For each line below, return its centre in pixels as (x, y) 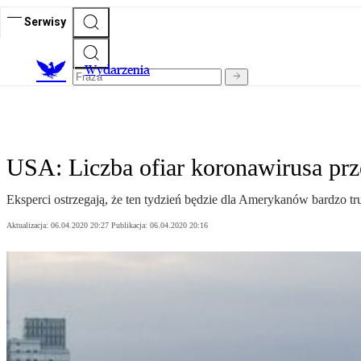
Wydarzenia (117, 70)
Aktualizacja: (29, 226)
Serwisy (45, 21)
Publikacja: (131, 226)
